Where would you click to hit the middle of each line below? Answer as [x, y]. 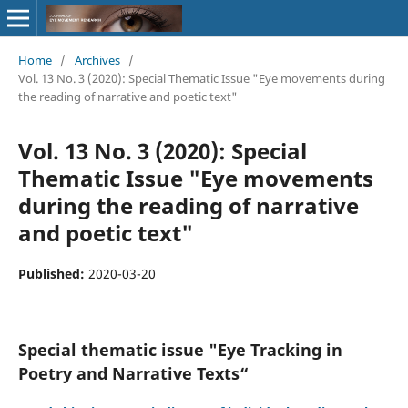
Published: [53, 273]
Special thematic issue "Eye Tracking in [180, 349]
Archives [97, 60]
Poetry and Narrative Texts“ [133, 373]
